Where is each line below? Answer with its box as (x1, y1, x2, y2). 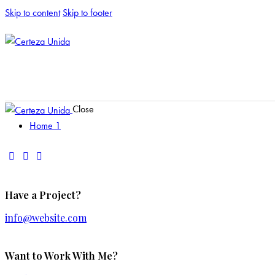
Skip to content (5, 6, 60, 19)
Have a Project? (5, 187, 81, 201)
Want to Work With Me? (5, 249, 118, 263)
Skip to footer (63, 6, 112, 19)
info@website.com (5, 211, 87, 225)
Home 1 (29, 119, 61, 133)
